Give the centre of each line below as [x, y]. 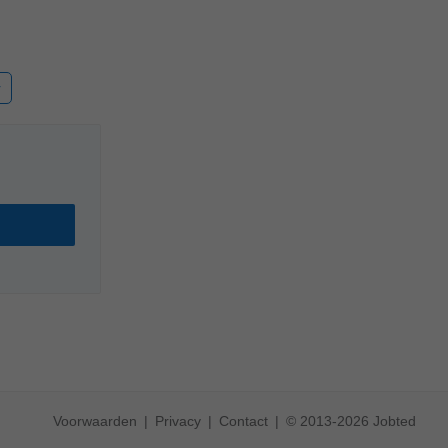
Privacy [178, 421]
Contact [243, 421]
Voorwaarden [95, 421]
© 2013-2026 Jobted [351, 421]
